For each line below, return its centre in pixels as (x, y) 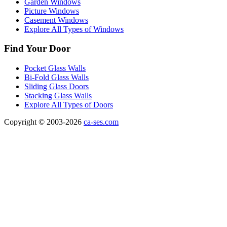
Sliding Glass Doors (56, 87)
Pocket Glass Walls (55, 68)
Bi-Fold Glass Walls (56, 78)
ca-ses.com (101, 122)
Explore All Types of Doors (69, 105)
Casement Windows (56, 20)
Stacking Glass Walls (58, 96)
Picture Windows (52, 11)
